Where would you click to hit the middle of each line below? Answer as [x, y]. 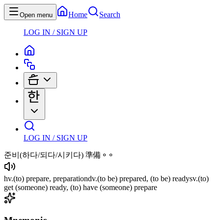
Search [110, 14]
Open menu [36, 15]
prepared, [134, 179]
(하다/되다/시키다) [52, 155]
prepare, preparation [56, 179]
